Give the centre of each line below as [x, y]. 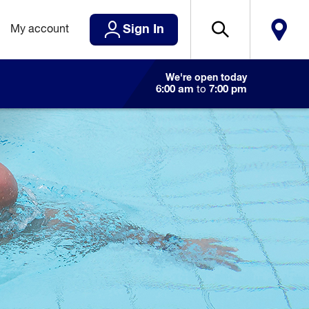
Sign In [143, 30]
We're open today [206, 78]
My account [40, 30]
